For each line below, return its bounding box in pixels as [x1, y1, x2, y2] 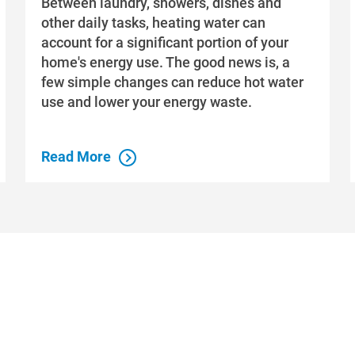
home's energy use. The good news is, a [41, 53, 291, 71]
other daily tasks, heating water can [41, 13, 266, 31]
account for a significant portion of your [41, 33, 289, 51]
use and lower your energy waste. [41, 93, 253, 110]
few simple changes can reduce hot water [41, 73, 304, 90]
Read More [41, 148, 112, 165]
